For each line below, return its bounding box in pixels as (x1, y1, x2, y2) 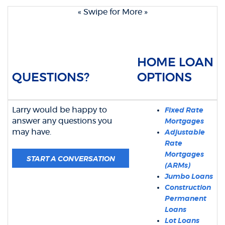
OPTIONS (137, 72, 192, 84)
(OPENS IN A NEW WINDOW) (114, 155, 215, 162)
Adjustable (165, 129, 205, 136)
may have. (12, 128, 51, 136)
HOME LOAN (137, 57, 213, 69)
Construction (165, 184, 211, 191)
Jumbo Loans (165, 173, 213, 180)
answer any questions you (12, 117, 112, 125)
